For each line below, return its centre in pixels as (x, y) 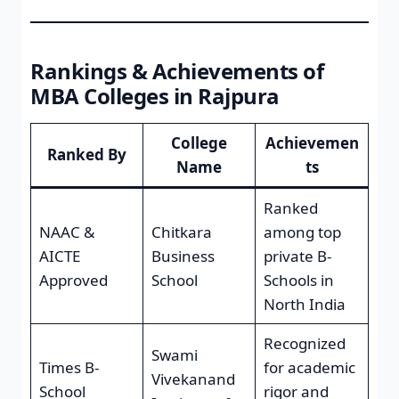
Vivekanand (193, 379)
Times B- (69, 367)
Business (183, 256)
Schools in (298, 280)
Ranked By (87, 154)
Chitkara (181, 232)
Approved (73, 280)
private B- (297, 256)
